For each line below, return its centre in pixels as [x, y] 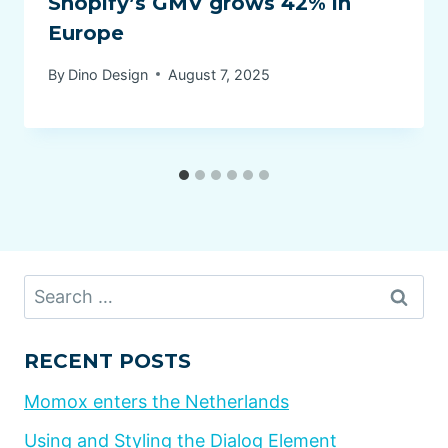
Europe [86, 33]
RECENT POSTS [107, 360]
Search [52, 287]
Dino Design [108, 74]
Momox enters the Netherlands [156, 401]
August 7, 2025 [219, 74]
